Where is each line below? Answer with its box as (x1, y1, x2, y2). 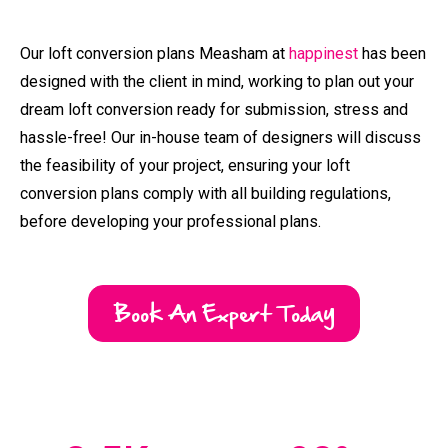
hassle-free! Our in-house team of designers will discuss (20, 95, 421, 115)
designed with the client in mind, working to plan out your (20, 39, 414, 59)
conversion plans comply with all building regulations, (20, 151, 391, 171)
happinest (289, 11, 358, 31)
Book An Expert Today (113, 262, 335, 299)
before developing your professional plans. (20, 179, 325, 199)
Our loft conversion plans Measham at (20, 11, 289, 31)
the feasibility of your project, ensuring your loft (20, 123, 350, 143)
